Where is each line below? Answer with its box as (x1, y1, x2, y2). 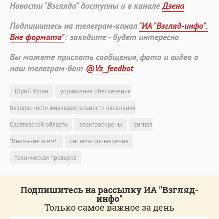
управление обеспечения (60, 87, 131, 95)
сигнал (134, 120, 153, 129)
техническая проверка (15, 153, 76, 162)
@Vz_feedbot (86, 62, 133, 74)
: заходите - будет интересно (65, 31, 179, 43)
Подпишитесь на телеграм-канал (10, 20, 139, 31)
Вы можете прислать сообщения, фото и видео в (10, 51, 198, 63)
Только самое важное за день (44, 201, 175, 213)
